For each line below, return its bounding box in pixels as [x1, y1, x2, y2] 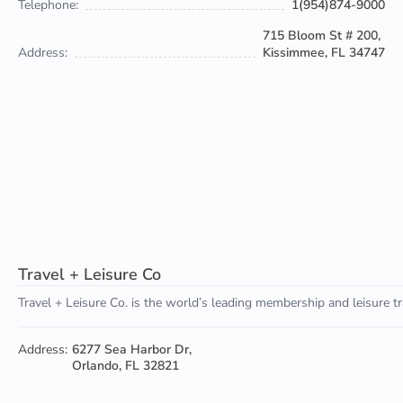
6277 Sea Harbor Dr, [72, 341, 192, 358]
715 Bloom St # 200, [263, 27, 381, 44]
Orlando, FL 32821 [72, 357, 179, 374]
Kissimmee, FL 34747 [263, 44, 385, 61]
